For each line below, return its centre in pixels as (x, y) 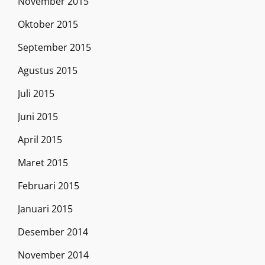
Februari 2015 (49, 186)
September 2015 (54, 48)
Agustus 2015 (48, 71)
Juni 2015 (38, 117)
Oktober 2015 (48, 25)
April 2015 (40, 140)
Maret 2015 (43, 163)
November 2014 (53, 255)
